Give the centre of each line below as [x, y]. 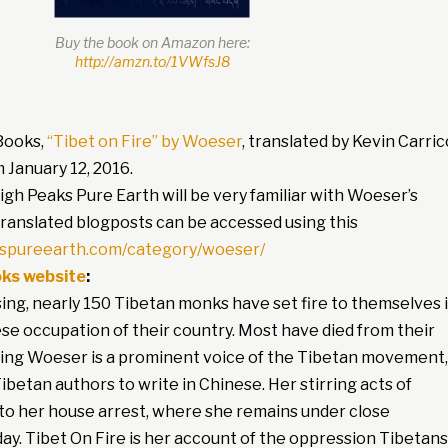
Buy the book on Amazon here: [152, 43]
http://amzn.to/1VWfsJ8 [152, 62]
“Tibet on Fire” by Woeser [144, 142]
